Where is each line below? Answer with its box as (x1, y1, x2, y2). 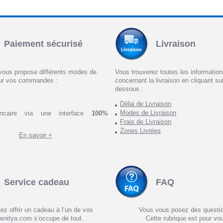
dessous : (115, 85, 144, 93)
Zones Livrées (120, 126, 161, 134)
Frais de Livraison (120, 117, 172, 125)
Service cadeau (4, 177, 70, 187)
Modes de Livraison (120, 109, 177, 116)
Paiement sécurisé (4, 39, 83, 49)
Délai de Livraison (120, 100, 172, 108)
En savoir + (19, 131, 52, 139)
